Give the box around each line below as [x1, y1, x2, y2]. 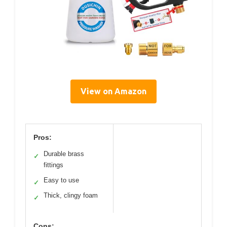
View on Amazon [81, 86, 146, 96]
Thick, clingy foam [44, 191, 98, 199]
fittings [44, 161, 63, 169]
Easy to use [44, 176, 79, 184]
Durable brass [44, 149, 84, 158]
